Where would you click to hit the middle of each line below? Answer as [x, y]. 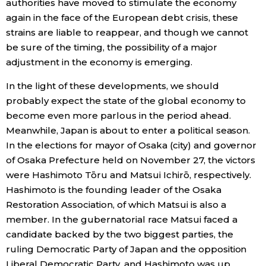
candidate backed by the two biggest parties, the [120, 235]
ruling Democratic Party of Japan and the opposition [126, 249]
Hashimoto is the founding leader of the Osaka [114, 190]
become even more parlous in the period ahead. [118, 116]
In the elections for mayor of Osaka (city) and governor [132, 145]
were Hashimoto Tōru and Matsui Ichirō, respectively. [129, 175]
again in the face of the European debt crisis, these [122, 18]
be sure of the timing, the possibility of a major [112, 47]
